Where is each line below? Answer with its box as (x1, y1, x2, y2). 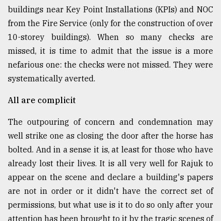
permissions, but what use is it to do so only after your (8, 200, 213, 210)
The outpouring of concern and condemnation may (8, 117, 213, 127)
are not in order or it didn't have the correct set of (8, 186, 213, 196)
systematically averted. (8, 74, 95, 84)
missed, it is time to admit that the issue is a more (8, 46, 213, 56)
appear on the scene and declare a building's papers (8, 172, 213, 183)
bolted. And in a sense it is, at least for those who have (8, 145, 213, 155)
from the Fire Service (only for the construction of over (8, 18, 213, 29)
